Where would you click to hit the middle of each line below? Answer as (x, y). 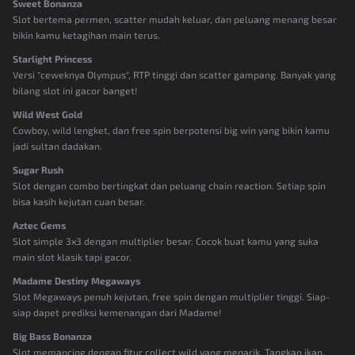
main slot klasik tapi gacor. (72, 256)
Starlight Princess (52, 58)
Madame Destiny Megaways (76, 280)
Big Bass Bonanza (52, 336)
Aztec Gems (39, 225)
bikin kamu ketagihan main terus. (86, 34)
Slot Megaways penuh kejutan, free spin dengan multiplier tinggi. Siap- (171, 296)
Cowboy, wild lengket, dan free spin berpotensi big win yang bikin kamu (171, 130)
